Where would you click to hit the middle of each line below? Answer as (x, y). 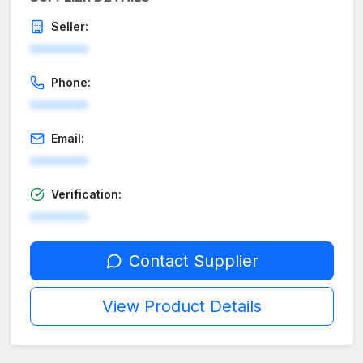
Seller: (70, 27)
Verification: (86, 194)
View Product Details (182, 307)
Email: (68, 139)
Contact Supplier (193, 261)
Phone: (71, 83)
